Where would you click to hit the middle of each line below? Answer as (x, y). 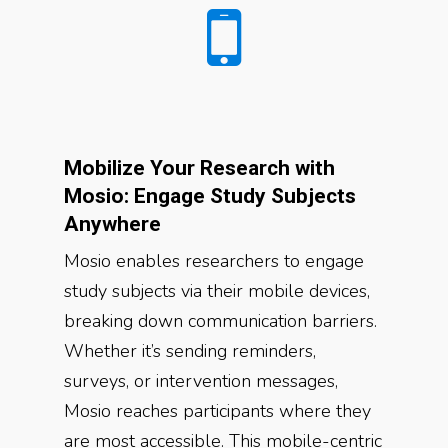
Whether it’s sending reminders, (190, 351)
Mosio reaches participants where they (217, 411)
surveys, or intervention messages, (201, 381)
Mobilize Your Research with (199, 168)
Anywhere (112, 224)
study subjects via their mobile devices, (217, 291)
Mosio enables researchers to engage (214, 261)
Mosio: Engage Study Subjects (210, 196)
